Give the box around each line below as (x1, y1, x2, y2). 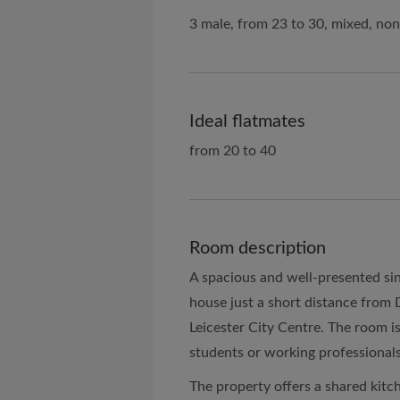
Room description (189, 239, 326, 257)
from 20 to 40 (189, 144, 276, 158)
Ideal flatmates (189, 112, 305, 130)
